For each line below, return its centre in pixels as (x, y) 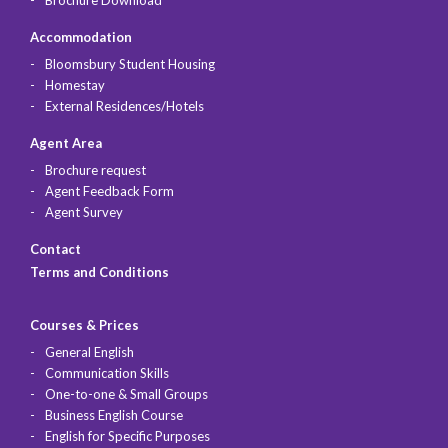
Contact (55, 248)
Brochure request (95, 169)
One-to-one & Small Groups (126, 393)
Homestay (75, 84)
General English (89, 351)
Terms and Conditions (99, 271)
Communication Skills (107, 372)
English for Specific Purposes (127, 435)
